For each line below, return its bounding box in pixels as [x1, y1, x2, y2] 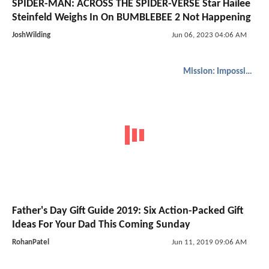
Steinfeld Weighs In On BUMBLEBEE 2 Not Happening [12, 11, 251, 23]
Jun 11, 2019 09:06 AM [171, 238, 247, 247]
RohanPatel [12, 238, 49, 247]
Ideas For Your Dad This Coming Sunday [12, 219, 190, 231]
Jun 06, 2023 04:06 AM [171, 31, 247, 39]
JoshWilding [12, 31, 50, 39]
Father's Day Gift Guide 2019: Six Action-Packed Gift [12, 205, 243, 217]
